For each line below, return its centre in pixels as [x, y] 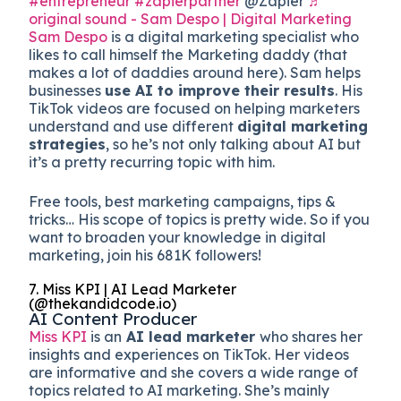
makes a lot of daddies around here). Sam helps [195, 72]
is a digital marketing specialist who [234, 36]
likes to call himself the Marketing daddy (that [188, 54]
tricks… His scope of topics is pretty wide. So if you [200, 219]
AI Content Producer [113, 318]
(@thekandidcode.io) [103, 303]
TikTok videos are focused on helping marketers [195, 108]
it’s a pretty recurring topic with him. [154, 162]
